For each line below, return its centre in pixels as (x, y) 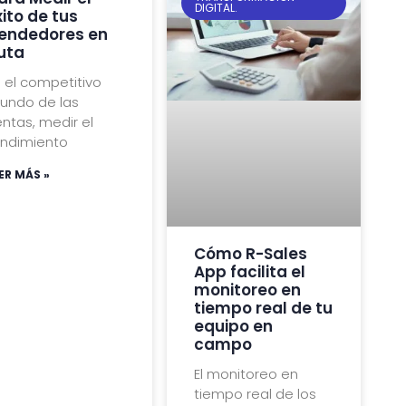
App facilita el (250, 271)
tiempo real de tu (264, 308)
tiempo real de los (256, 393)
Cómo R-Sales (251, 253)
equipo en (234, 326)
